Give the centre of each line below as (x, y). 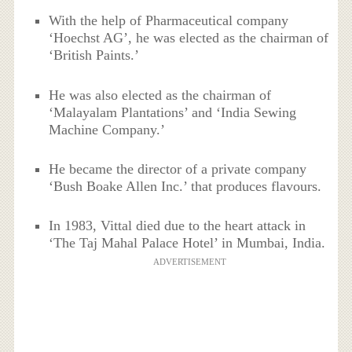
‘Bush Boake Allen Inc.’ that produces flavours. (185, 186)
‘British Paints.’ (94, 55)
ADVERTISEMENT (189, 262)
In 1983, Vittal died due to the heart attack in (178, 226)
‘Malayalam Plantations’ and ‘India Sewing (173, 112)
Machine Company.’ (107, 129)
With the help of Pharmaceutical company (169, 21)
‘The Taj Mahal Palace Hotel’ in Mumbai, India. (187, 243)
